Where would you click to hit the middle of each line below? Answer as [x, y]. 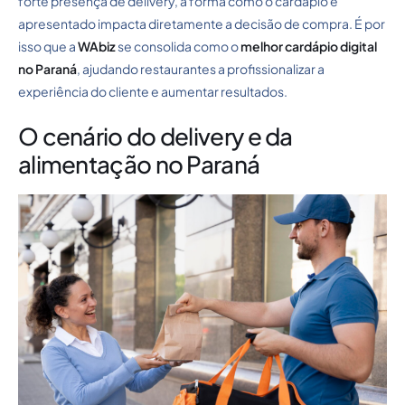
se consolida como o [178, 46]
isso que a [48, 46]
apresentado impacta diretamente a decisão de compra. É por [202, 23]
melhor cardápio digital [309, 46]
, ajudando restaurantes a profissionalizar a [201, 68]
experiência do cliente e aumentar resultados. [153, 91]
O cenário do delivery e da [155, 136]
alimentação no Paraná [139, 164]
